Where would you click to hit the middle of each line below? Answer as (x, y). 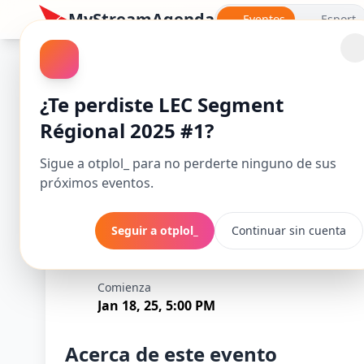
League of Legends (152, 81)
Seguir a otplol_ (155, 230)
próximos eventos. (97, 183)
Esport (338, 19)
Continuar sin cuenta (289, 230)
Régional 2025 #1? (127, 130)
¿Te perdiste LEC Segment (162, 104)
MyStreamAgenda (141, 19)
